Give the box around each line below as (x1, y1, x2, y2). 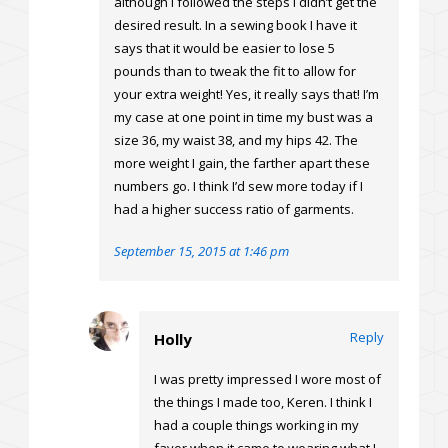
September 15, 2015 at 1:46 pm (114, 242, 289, 261)
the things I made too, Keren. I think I (154, 393, 372, 412)
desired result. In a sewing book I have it (114, 16, 357, 35)
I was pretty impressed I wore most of (154, 370, 381, 389)
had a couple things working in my (154, 416, 359, 435)
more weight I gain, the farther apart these (114, 154, 370, 173)
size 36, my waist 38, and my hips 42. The (114, 131, 358, 150)
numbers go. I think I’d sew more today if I (114, 177, 363, 196)
